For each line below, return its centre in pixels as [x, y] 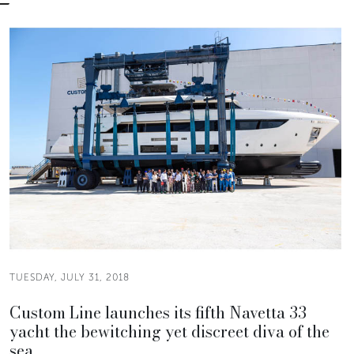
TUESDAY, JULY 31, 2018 [70, 277]
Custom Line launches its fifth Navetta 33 [158, 312]
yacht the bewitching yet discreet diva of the [169, 331]
